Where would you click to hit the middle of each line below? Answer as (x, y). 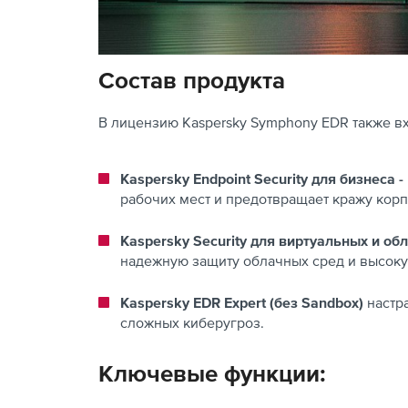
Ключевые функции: (212, 372)
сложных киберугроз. (192, 322)
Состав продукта (192, 79)
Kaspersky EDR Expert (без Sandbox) (244, 302)
